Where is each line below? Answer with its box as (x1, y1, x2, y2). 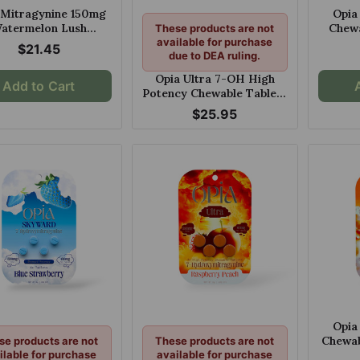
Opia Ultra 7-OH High (154, 71, 275, 86)
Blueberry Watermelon (153, 100, 277, 115)
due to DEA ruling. (169, 48, 261, 62)
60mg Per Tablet (168, 114, 261, 129)
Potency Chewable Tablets (142, 85, 288, 100)
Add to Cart (2, 77, 76, 94)
